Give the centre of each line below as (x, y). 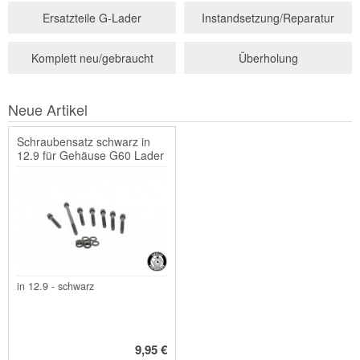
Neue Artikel (48, 109)
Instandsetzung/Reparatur (268, 17)
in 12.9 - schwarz (55, 286)
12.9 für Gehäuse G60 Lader (90, 155)
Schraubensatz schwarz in (84, 141)
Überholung (268, 57)
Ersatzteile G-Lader (92, 17)
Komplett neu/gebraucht (92, 57)
